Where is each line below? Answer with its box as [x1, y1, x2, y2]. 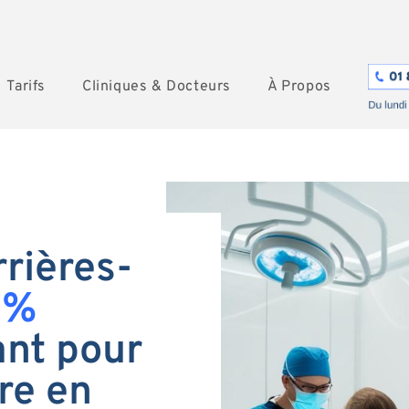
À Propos [267, 78, 331, 96]
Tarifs [6, 78, 46, 96]
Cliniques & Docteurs [81, 78, 231, 96]
